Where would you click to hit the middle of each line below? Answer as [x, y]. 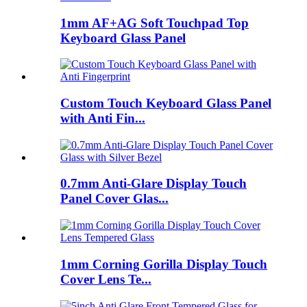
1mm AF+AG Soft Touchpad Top [155, 23]
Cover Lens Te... [106, 279]
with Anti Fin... [103, 118]
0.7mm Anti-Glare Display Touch [153, 184]
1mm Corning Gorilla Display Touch [164, 264]
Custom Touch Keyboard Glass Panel [166, 103]
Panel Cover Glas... [114, 199]
